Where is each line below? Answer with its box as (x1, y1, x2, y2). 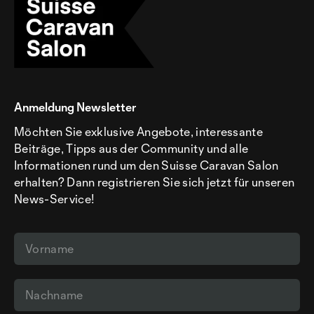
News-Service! (14, 191, 95, 206)
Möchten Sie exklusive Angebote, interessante (14, 124, 264, 139)
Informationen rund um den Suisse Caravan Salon (14, 158, 279, 172)
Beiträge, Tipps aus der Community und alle (14, 141, 249, 156)
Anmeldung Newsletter (14, 100, 136, 114)
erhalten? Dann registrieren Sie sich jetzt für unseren (14, 175, 295, 189)
